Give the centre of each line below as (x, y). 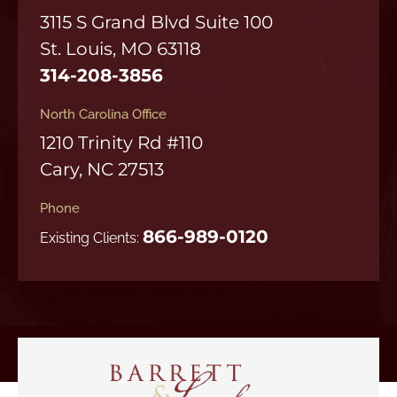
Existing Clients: (91, 237)
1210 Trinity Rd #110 (121, 142)
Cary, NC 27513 (102, 169)
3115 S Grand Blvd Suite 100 (156, 22)
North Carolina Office (103, 114)
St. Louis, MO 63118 (121, 48)
